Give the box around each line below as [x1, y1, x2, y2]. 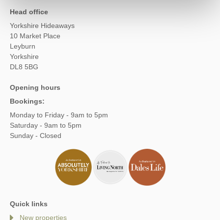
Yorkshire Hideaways [10, 22, 75, 30]
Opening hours [10, 83, 60, 92]
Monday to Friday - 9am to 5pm [10, 111, 108, 119]
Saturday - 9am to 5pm [10, 121, 82, 130]
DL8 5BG [10, 63, 38, 71]
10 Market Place [10, 32, 60, 40]
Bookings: [10, 97, 45, 106]
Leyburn [10, 42, 35, 51]
